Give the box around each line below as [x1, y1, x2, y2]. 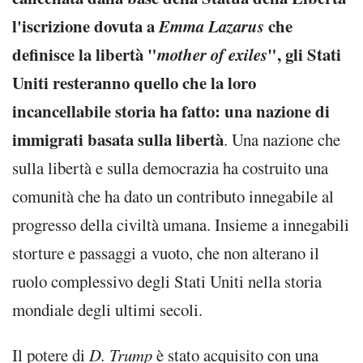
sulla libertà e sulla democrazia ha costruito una [12, 156, 328, 179]
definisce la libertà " [12, 41, 157, 66]
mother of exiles [157, 41, 267, 66]
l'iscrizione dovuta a [12, 13, 159, 38]
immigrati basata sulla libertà [12, 126, 224, 152]
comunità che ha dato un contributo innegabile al [12, 184, 334, 207]
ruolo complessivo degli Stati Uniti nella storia [12, 269, 322, 293]
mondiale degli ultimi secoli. [12, 297, 203, 321]
